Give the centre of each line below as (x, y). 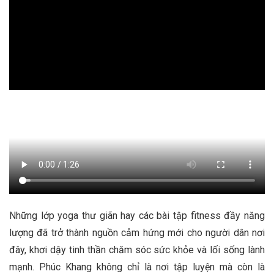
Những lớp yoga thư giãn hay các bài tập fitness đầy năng (137, 215)
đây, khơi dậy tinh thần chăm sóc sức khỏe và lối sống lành (137, 250)
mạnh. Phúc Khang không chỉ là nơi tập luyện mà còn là (137, 267)
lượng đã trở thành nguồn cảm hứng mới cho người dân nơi (137, 232)
